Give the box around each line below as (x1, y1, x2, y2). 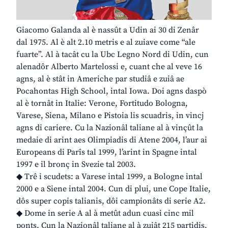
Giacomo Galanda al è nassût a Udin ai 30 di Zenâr (16, 25, 199, 36)
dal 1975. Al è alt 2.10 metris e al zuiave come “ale (16, 37, 195, 48)
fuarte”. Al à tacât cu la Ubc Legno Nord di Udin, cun (16, 49, 209, 60)
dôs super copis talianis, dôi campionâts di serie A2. (16, 196, 206, 207)
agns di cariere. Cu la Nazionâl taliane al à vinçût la (16, 123, 203, 133)
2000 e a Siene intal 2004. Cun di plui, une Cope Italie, (16, 184, 211, 194)
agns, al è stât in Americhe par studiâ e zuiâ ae (16, 74, 184, 84)
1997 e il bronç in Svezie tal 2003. (16, 159, 136, 170)
